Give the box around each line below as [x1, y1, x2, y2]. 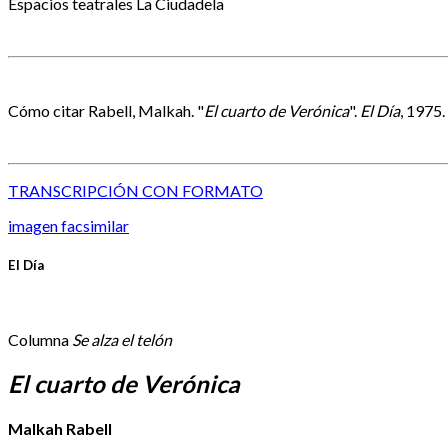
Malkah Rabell [8, 419, 112, 439]
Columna [8, 329, 72, 349]
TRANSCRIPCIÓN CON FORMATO [8, 180, 263, 200]
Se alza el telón [72, 329, 172, 349]
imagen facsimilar [8, 215, 129, 235]
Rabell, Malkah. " [88, 100, 204, 120]
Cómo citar [8, 100, 88, 120]
